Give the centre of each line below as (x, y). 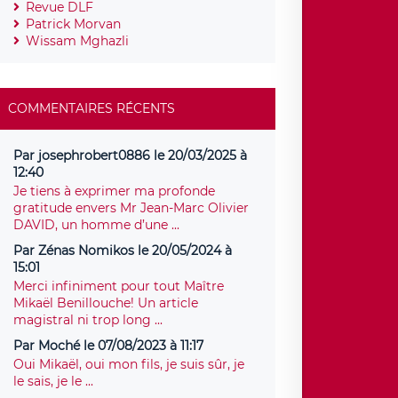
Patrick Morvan (74, 24)
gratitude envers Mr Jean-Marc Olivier (131, 207)
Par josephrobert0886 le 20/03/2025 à (131, 155)
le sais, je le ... (54, 381)
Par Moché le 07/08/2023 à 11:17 (109, 345)
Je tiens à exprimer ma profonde (115, 191)
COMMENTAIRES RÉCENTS (92, 108)
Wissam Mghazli (78, 40)
